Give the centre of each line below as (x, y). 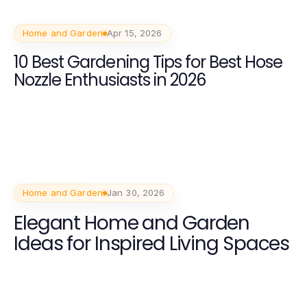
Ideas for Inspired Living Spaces (152, 244)
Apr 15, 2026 (134, 33)
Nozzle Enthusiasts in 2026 (110, 80)
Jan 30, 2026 (136, 193)
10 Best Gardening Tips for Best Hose (148, 62)
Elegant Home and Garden (132, 223)
